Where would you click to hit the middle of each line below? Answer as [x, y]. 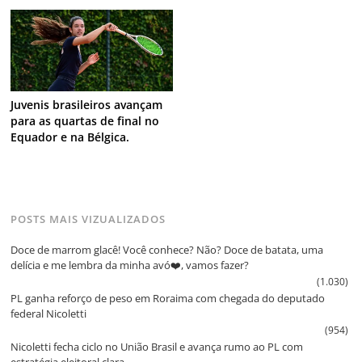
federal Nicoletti [49, 314]
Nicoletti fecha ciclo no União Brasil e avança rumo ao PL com [157, 347]
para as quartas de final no [85, 121]
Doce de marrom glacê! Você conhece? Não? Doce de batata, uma [167, 250]
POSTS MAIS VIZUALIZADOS [88, 219]
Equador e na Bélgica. [70, 137]
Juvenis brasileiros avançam [87, 105]
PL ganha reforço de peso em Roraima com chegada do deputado [168, 299]
